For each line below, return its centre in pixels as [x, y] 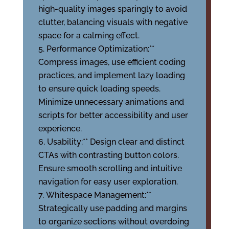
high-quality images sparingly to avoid [112, 9]
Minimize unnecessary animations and [111, 102]
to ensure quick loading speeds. [99, 89]
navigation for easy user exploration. [108, 182]
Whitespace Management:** [98, 195]
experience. [60, 129]
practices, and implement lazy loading [111, 75]
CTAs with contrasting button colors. [108, 155]
